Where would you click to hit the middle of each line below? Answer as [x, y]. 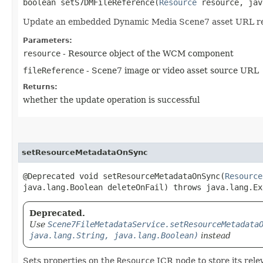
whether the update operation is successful [111, 100]
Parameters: [48, 41]
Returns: [40, 87]
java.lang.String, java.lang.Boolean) [114, 235]
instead [215, 235]
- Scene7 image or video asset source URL [171, 70]
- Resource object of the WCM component [147, 53]
